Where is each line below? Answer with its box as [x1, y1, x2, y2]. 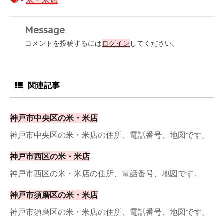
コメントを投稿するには [25, 39, 102, 48]
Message [25, 24, 65, 36]
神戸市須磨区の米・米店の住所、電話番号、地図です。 [10, 207, 210, 217]
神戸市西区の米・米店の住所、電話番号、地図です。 [10, 168, 202, 179]
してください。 [130, 39, 179, 48]
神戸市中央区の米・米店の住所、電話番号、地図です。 [10, 130, 210, 140]
